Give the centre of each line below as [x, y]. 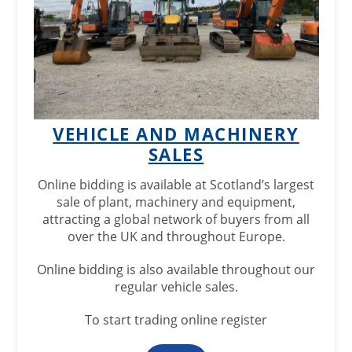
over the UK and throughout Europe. [176, 236]
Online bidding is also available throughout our [176, 269]
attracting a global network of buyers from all [176, 219]
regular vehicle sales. [176, 287]
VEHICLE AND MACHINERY [176, 134]
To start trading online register [176, 320]
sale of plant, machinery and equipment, [176, 202]
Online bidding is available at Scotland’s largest [176, 185]
